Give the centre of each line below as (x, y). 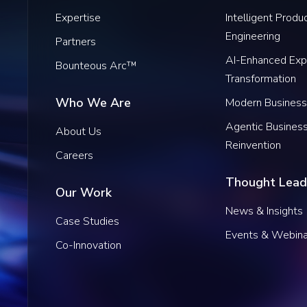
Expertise (78, 18)
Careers (74, 156)
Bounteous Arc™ (96, 66)
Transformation (260, 79)
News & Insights (264, 211)
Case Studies (87, 221)
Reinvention (253, 145)
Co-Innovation (88, 245)
